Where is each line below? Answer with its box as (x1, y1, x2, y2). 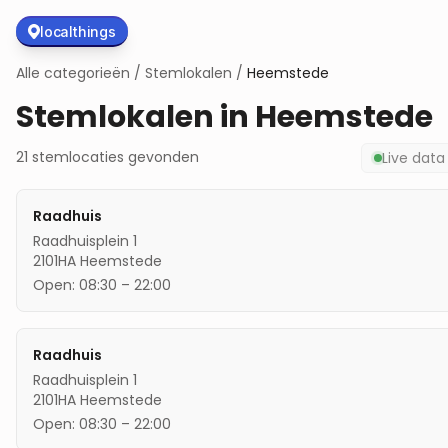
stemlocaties (32, 147, 124, 167)
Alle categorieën (16, 62, 130, 83)
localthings (40, 22, 116, 40)
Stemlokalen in (16, 95, 255, 138)
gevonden (124, 147, 199, 167)
